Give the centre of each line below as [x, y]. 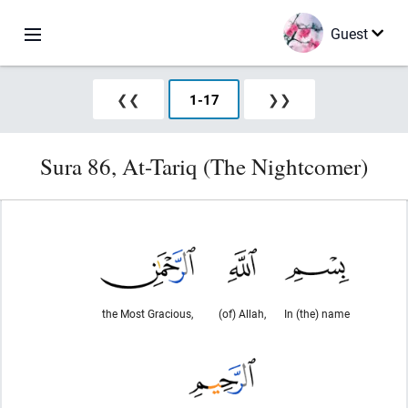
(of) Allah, [242, 313]
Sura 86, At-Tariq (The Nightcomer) [204, 166]
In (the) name [316, 313]
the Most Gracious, [148, 313]
